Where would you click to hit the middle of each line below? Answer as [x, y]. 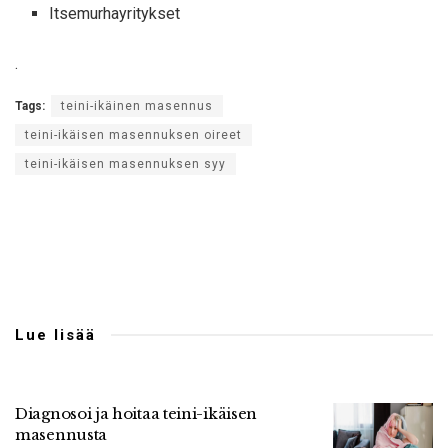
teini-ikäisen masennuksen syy [125, 163]
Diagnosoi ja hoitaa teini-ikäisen [136, 413]
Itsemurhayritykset [115, 13]
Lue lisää [55, 334]
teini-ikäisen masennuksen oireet [133, 134]
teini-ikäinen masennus [137, 105]
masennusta [61, 434]
